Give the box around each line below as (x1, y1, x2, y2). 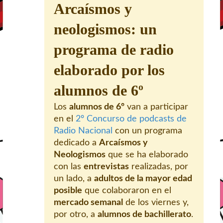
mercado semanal (54, 198, 123, 207)
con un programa (112, 126, 182, 135)
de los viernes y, (123, 198, 189, 207)
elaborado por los (54, 61, 165, 79)
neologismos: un (54, 20, 157, 38)
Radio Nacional (54, 126, 112, 135)
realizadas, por (129, 162, 188, 171)
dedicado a (54, 138, 99, 147)
